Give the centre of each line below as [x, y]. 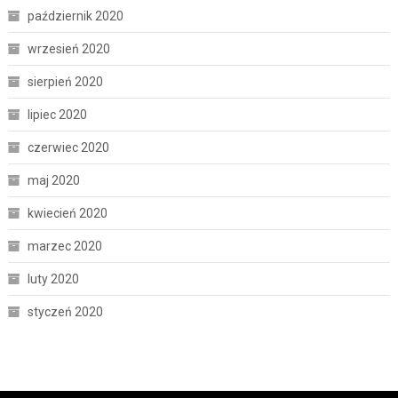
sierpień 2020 [65, 82]
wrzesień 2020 [68, 49]
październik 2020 [75, 16]
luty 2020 [53, 279]
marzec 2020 [64, 246]
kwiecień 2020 [67, 213]
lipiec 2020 [57, 115]
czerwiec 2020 [68, 147]
